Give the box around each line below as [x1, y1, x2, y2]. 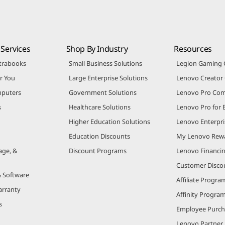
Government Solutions [68, 87, 137, 97]
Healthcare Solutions [68, 102, 131, 111]
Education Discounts [68, 131, 130, 141]
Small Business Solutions [68, 58, 142, 68]
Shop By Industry [66, 43, 128, 54]
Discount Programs [68, 146, 127, 155]
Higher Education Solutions [68, 117, 150, 126]
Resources [174, 43, 212, 54]
